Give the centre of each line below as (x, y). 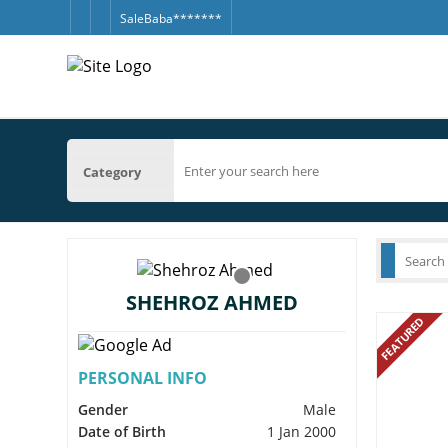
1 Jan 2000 (302, 431)
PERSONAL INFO (143, 377)
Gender (103, 409)
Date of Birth (122, 431)
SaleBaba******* (170, 18)
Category (112, 171)
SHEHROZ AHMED (212, 302)
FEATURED (402, 338)
